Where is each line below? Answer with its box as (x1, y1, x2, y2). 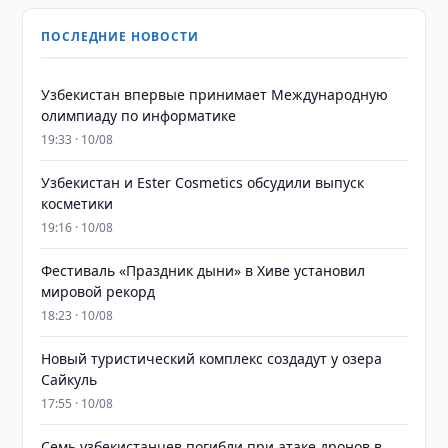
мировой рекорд (41, 282, 156, 301)
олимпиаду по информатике (41, 106, 237, 125)
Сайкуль (41, 370, 98, 389)
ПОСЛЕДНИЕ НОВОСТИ (41, 28, 199, 45)
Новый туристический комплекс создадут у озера (41, 349, 383, 368)
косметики (41, 194, 114, 213)
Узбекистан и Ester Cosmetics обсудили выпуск (41, 173, 365, 192)
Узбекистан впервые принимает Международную (41, 85, 389, 104)
